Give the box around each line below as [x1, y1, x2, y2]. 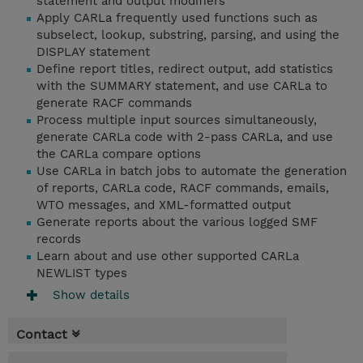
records [36, 232, 81, 247]
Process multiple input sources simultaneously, [36, 113, 317, 128]
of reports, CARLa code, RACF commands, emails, [36, 181, 329, 196]
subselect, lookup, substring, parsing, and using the [36, 28, 340, 43]
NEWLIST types [36, 266, 127, 281]
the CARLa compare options [36, 147, 201, 162]
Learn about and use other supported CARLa [36, 249, 299, 264]
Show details [53, 288, 130, 302]
